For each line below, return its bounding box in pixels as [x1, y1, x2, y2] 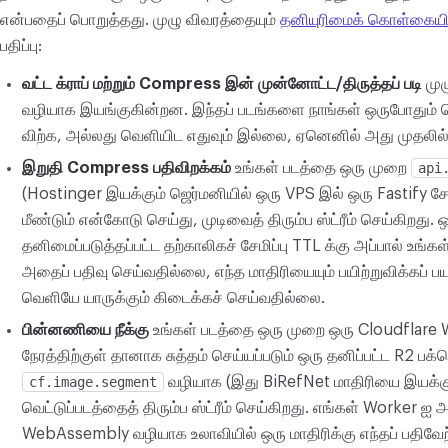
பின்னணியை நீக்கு [22, 322, 149, 338]
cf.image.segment [29, 374, 157, 390]
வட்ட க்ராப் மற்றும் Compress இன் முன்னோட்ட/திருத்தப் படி [22, 76, 422, 92]
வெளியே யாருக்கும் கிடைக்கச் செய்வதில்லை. [22, 290, 325, 306]
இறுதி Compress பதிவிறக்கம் [22, 160, 231, 176]
